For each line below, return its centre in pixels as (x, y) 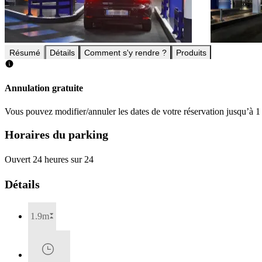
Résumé (25, 53)
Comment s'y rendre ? (125, 53)
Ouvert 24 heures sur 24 (49, 159)
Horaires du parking (56, 135)
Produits (191, 53)
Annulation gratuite (44, 88)
